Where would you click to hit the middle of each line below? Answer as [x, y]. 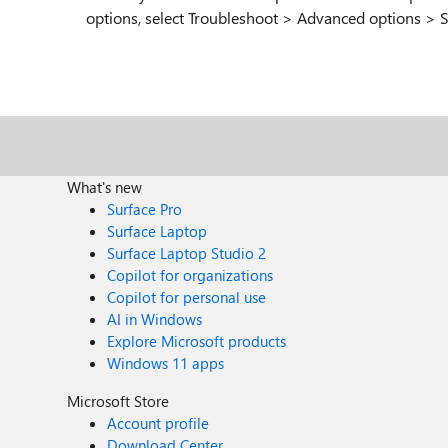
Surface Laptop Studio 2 [187, 253]
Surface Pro [145, 209]
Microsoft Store [118, 401]
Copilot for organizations [190, 275]
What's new [105, 187]
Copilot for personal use [187, 297]
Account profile [158, 423]
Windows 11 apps [166, 363]
